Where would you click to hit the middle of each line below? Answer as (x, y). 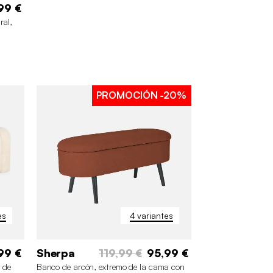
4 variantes (151, 216)
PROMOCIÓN (127, 95)
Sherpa (56, 253)
